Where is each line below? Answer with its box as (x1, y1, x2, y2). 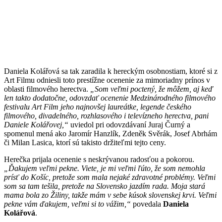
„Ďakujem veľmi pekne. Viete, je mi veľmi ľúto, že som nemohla (4, 164, 205, 172)
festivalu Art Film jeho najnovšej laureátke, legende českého (4, 102, 191, 111)
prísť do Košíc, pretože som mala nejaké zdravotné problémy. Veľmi (4, 172, 216, 181)
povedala (131, 199, 163, 208)
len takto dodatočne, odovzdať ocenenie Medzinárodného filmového (4, 93, 216, 102)
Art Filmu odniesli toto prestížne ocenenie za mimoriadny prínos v (4, 75, 210, 84)
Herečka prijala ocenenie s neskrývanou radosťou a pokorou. (4, 155, 194, 164)
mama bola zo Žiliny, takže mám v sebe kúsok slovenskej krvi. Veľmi (4, 190, 217, 199)
